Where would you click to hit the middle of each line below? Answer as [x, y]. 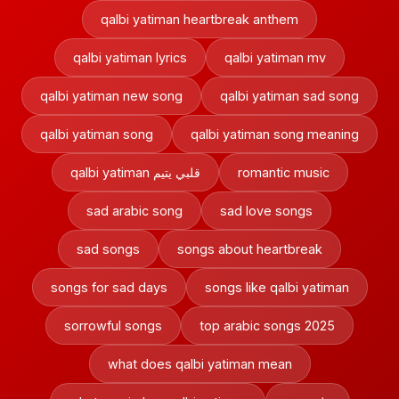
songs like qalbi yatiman [277, 287]
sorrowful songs [113, 326]
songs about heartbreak [250, 249]
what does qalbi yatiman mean [199, 364]
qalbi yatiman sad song [289, 96]
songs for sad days [109, 287]
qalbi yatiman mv [275, 57]
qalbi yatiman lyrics [130, 57]
